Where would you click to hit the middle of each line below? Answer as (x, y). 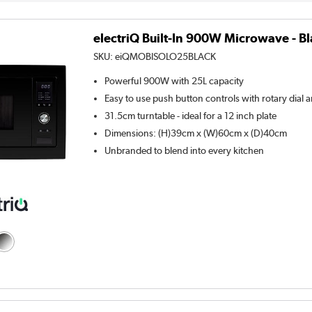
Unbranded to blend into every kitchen (185, 150)
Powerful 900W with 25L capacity (174, 80)
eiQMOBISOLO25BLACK (166, 56)
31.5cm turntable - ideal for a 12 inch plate (191, 115)
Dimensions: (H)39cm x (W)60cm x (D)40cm (196, 133)
